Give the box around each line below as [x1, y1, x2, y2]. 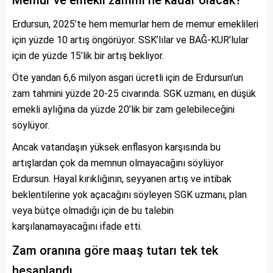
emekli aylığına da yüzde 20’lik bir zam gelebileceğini [12, 104, 235, 115]
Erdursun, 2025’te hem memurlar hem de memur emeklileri [12, 18, 258, 30]
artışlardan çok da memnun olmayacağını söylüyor [12, 157, 224, 169]
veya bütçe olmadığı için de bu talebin [12, 205, 174, 216]
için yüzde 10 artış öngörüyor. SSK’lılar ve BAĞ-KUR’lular [12, 34, 249, 46]
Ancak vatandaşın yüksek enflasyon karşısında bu [12, 141, 221, 153]
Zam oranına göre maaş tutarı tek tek [12, 243, 218, 258]
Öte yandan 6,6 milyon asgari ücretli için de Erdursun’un [12, 72, 243, 83]
